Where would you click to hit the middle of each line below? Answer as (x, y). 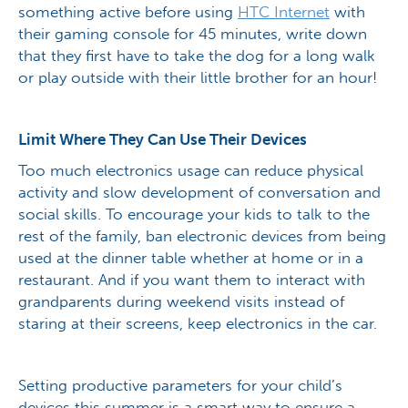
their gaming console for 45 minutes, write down (193, 34)
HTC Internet (284, 12)
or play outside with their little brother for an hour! (198, 78)
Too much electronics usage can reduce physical (191, 171)
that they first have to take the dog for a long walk (197, 56)
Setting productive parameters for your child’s (180, 386)
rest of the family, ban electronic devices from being (202, 236)
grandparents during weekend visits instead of (181, 302)
